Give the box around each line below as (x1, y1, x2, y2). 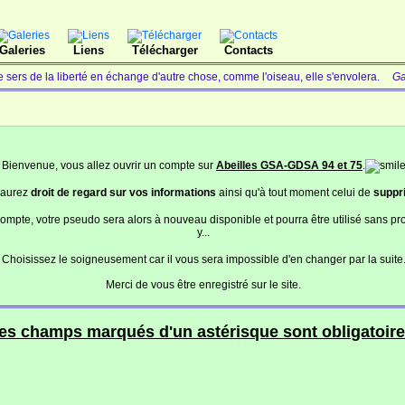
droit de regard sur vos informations (30, 186, 216, 199)
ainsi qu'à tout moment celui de (215, 186, 373, 199)
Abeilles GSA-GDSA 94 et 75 (215, 159, 363, 172)
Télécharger (131, 43, 198, 57)
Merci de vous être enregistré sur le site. (106, 278, 302, 291)
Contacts (224, 43, 273, 57)
